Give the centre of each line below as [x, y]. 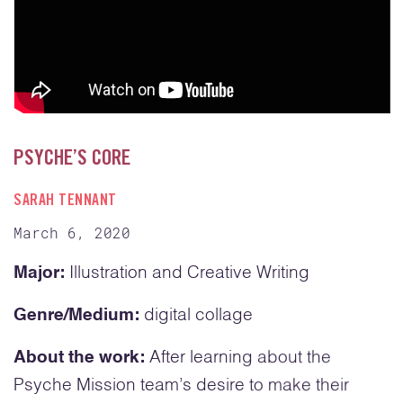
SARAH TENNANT [65, 201]
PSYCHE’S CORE [72, 161]
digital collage [198, 315]
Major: [41, 273]
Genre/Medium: [79, 315]
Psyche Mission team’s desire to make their [181, 385]
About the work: [79, 357]
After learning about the [238, 357]
